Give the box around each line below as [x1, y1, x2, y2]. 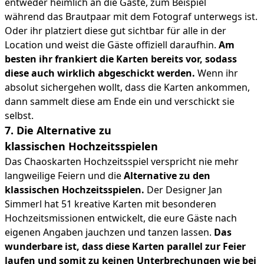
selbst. [5, 108, 34, 122]
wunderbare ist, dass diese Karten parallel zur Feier [5, 239, 246, 253]
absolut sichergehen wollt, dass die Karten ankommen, [5, 80, 250, 94]
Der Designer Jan [144, 183, 222, 196]
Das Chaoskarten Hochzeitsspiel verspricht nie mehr [5, 154, 239, 168]
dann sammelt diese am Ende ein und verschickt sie [5, 94, 235, 108]
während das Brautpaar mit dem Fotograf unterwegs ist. [5, 9, 258, 23]
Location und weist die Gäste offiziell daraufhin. [5, 38, 219, 51]
